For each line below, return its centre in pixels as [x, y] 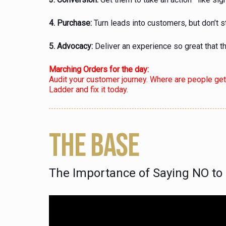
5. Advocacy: [71, 46]
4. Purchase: [70, 23]
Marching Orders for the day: [99, 69]
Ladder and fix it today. [89, 89]
